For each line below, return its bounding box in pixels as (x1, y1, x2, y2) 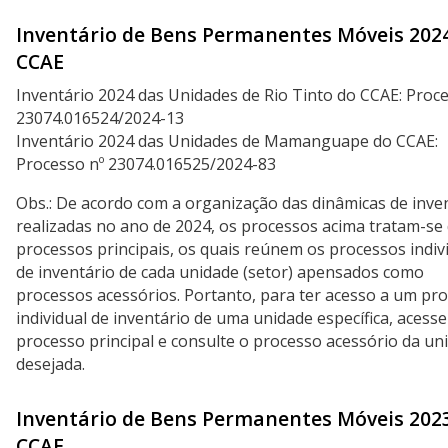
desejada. (16, 353, 85, 376)
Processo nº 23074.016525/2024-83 (16, 153, 276, 176)
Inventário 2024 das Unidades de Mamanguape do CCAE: (16, 130, 438, 153)
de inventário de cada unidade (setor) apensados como (16, 261, 424, 284)
